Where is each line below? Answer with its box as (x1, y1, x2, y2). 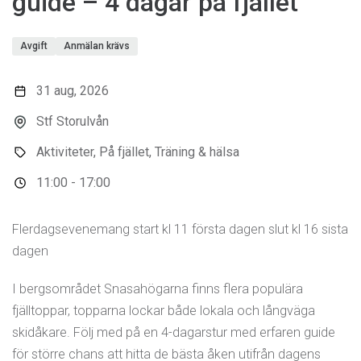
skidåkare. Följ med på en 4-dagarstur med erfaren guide (12, 324, 335, 340)
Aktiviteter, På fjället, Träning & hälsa (36, 143, 239, 160)
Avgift (20, 39, 48, 52)
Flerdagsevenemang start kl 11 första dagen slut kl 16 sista (12, 221, 348, 237)
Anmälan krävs (64, 39, 130, 52)
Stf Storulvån (36, 113, 109, 129)
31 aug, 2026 (36, 82, 109, 98)
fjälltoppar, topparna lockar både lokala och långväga (12, 302, 315, 318)
